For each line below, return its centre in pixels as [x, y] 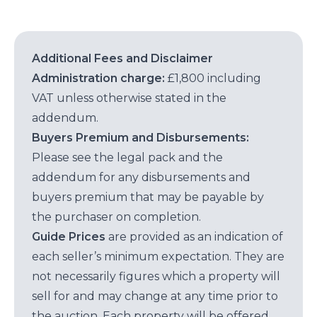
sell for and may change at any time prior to [155, 296]
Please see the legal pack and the [127, 157]
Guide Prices [69, 237]
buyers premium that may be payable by [148, 197]
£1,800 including [213, 78]
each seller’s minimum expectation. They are [158, 257]
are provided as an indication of [194, 237]
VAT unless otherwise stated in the [129, 98]
